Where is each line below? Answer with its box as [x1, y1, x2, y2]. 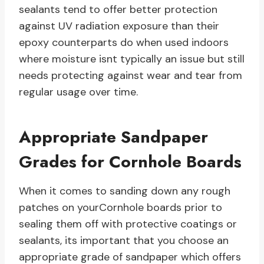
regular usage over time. [19, 85, 138, 100]
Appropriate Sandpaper [19, 125, 208, 150]
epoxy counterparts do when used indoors [19, 35, 229, 50]
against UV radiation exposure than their [19, 19, 219, 34]
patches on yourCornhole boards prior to [19, 200, 222, 215]
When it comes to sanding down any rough [19, 184, 230, 199]
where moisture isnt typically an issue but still [19, 52, 245, 67]
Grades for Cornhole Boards [19, 150, 242, 174]
